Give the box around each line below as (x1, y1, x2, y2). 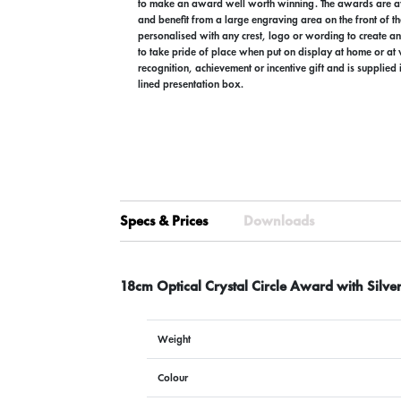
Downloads (243, 211, 315, 230)
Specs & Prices (120, 211, 209, 230)
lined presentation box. (138, 77, 244, 91)
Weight (158, 332, 192, 346)
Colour (158, 371, 189, 385)
